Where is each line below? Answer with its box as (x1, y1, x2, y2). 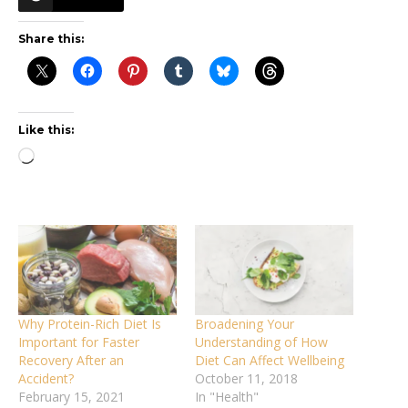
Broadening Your (195, 315, 294, 333)
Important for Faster (18, 333, 139, 352)
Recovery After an (18, 352, 124, 370)
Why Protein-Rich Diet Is (18, 315, 161, 333)
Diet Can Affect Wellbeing (195, 352, 344, 370)
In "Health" (195, 388, 259, 406)
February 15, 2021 (18, 388, 125, 406)
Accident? (18, 370, 74, 388)
